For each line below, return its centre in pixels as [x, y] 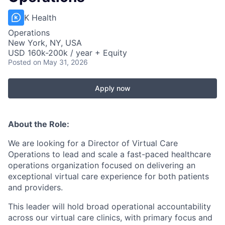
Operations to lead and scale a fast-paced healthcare [109, 154]
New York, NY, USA [45, 43]
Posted [20, 62]
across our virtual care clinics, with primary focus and [110, 217]
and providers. [35, 187]
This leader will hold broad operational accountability [109, 206]
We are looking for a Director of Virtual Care [93, 143]
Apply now [113, 88]
